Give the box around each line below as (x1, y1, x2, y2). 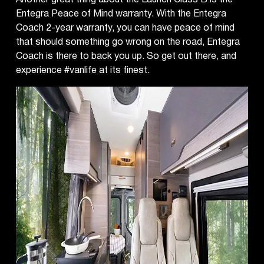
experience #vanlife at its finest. (16, 62, 150, 78)
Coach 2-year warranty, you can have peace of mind (16, 20, 235, 35)
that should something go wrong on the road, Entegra (16, 34, 240, 49)
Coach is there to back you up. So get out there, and (16, 48, 237, 64)
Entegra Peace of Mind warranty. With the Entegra (16, 6, 227, 21)
